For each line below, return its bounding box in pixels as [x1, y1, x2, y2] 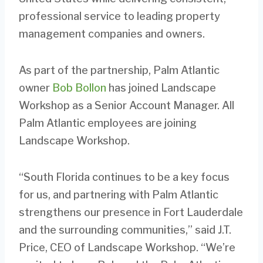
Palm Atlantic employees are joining [19, 116, 197, 129]
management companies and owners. [19, 27, 205, 40]
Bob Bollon [52, 81, 106, 94]
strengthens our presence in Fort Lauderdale [19, 205, 243, 218]
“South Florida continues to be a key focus [19, 170, 230, 183]
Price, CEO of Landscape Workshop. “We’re [19, 241, 235, 254]
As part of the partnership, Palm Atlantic [19, 63, 220, 76]
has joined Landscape [106, 81, 216, 94]
